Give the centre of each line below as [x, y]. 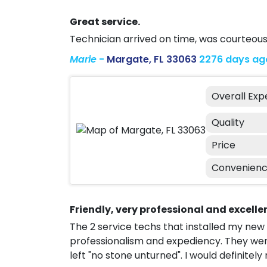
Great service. [105, 22]
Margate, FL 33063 [152, 59]
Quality [228, 122]
